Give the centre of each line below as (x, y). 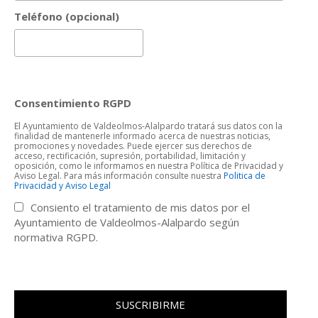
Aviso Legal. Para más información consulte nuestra (119, 176)
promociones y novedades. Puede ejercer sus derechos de (133, 146)
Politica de (245, 176)
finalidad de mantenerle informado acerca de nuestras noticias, (143, 136)
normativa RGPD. (56, 237)
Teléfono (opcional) (67, 16)
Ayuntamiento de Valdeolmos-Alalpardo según (127, 223)
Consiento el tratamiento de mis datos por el (141, 208)
